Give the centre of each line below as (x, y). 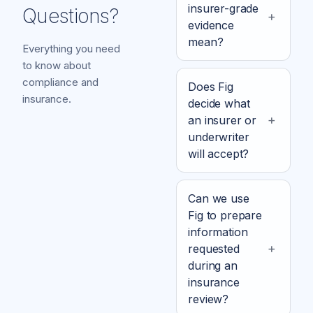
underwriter (219, 137)
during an (213, 265)
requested (214, 248)
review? (209, 299)
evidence (211, 25)
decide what (219, 103)
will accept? (219, 153)
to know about (57, 65)
